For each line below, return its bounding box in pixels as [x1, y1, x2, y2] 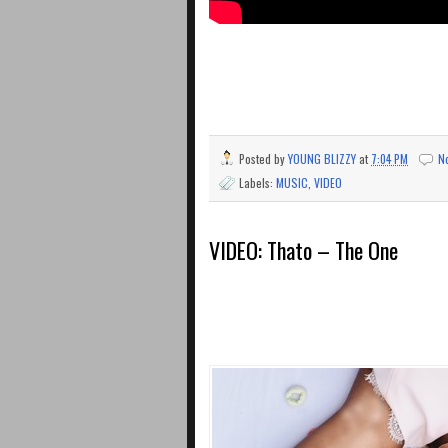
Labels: [239, 174, 276, 192]
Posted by [239, 150, 288, 168]
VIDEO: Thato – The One [209, 233, 398, 266]
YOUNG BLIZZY [288, 150, 356, 168]
